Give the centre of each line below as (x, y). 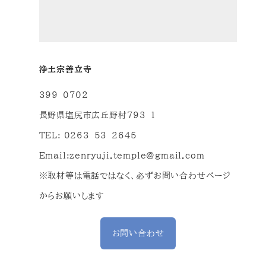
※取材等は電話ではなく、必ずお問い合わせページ (135, 176)
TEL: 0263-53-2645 (88, 135)
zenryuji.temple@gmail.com (137, 156)
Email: (54, 156)
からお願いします (71, 196)
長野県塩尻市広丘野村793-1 (97, 115)
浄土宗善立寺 (65, 69)
